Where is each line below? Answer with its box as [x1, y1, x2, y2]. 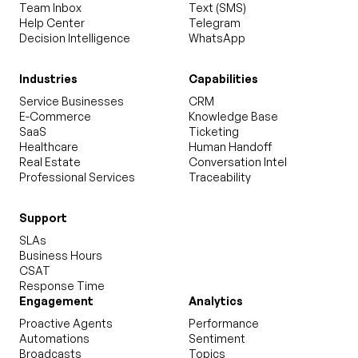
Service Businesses [19, 94, 124, 108]
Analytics [189, 294, 243, 308]
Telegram [189, 16, 241, 30]
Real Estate [19, 155, 81, 169]
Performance [189, 316, 259, 330]
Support [19, 211, 67, 225]
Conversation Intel [189, 155, 287, 169]
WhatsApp [189, 31, 245, 45]
